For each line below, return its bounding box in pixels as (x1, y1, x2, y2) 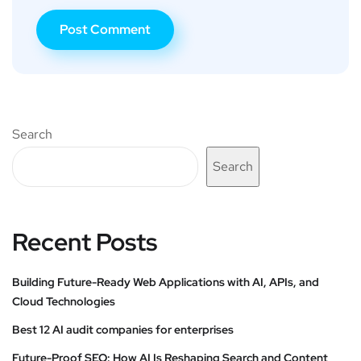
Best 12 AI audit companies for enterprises (12, 322, 234, 337)
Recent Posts (12, 225, 157, 258)
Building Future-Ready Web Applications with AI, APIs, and (12, 274, 319, 289)
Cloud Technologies (12, 293, 115, 309)
